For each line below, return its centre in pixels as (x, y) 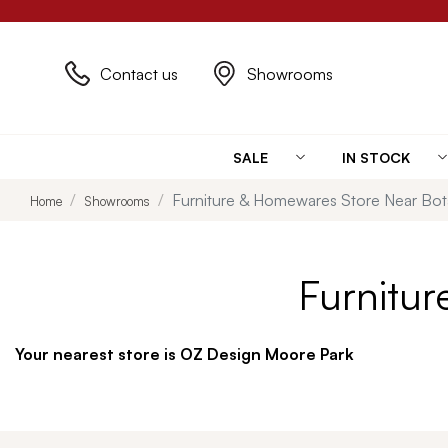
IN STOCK (375, 157)
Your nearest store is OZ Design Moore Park (184, 353)
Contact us (139, 73)
